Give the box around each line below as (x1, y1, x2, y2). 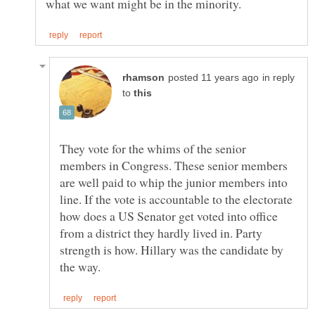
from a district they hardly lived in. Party (60, 224, 262, 242)
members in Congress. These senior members (60, 157, 288, 174)
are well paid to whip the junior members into (60, 174, 288, 191)
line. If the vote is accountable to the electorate (60, 191, 292, 208)
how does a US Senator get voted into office (60, 207, 278, 225)
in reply (262, 72, 295, 84)
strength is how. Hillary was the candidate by (60, 241, 283, 259)
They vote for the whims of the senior (60, 140, 246, 157)
